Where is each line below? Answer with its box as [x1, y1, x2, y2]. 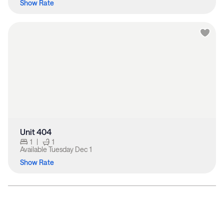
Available [20, 145, 48, 153]
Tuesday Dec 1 [48, 145, 92, 153]
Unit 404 [20, 127, 51, 136]
